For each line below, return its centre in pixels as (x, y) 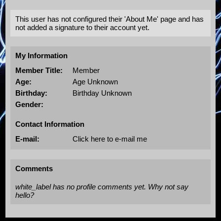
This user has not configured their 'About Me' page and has (110, 19)
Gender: (30, 104)
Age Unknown (95, 81)
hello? (25, 195)
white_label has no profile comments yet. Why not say (102, 186)
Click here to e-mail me (110, 139)
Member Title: (39, 70)
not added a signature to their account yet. (83, 27)
